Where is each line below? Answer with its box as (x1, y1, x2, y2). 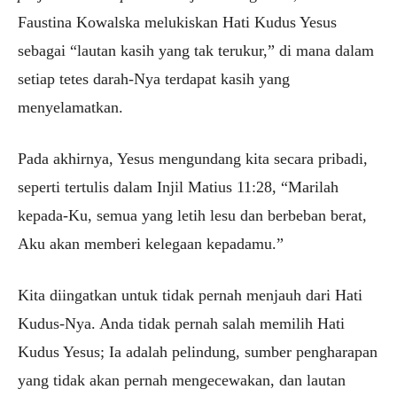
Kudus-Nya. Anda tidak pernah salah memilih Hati (18, 315, 345, 333)
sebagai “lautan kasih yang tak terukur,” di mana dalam (18, 42, 374, 60)
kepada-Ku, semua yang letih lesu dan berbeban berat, (18, 206, 367, 225)
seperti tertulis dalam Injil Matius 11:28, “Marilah (18, 178, 339, 197)
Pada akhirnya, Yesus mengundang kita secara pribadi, (18, 150, 368, 168)
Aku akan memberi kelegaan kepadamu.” (18, 235, 284, 253)
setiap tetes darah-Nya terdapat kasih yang (18, 70, 290, 89)
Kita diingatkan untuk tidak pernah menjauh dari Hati (18, 286, 362, 305)
